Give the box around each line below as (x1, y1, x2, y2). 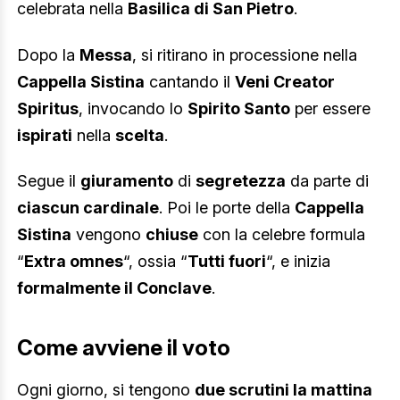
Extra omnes (24, 252, 123, 271)
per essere (290, 98, 371, 118)
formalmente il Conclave (17, 279, 212, 298)
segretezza (196, 171, 286, 191)
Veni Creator (235, 71, 335, 91)
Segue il (17, 171, 80, 191)
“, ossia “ (123, 252, 187, 271)
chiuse (146, 225, 198, 245)
